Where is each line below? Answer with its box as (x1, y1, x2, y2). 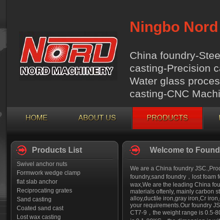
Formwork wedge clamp (16, 169, 81, 176)
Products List (32, 146, 82, 154)
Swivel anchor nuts (16, 161, 67, 167)
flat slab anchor (16, 178, 57, 185)
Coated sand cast (16, 205, 63, 212)
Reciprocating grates (16, 187, 72, 194)
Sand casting (16, 196, 52, 203)
